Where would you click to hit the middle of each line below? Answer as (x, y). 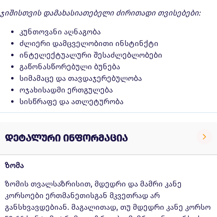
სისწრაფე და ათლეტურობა (71, 101)
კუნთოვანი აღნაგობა (60, 31)
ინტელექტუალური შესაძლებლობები (91, 55)
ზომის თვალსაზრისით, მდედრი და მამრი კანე (93, 184)
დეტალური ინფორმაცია (66, 138)
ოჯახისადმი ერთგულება (66, 90)
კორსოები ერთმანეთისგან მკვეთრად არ (82, 196)
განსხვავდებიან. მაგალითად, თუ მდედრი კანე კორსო (108, 207)
